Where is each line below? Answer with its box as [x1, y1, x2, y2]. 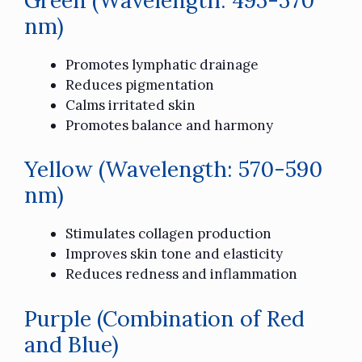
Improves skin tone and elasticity [65, 245, 283, 263]
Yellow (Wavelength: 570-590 [24, 155, 322, 183]
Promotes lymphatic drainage [65, 55, 259, 74]
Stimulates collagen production [65, 225, 271, 243]
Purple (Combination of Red [24, 304, 305, 332]
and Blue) [24, 330, 119, 358]
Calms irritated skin [65, 95, 196, 114]
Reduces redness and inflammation [65, 265, 297, 284]
